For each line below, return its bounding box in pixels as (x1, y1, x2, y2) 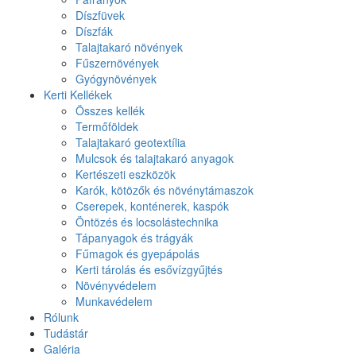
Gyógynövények (75, 71, 157, 87)
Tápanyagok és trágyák (75, 230, 193, 246)
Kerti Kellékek (44, 87, 112, 103)
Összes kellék (75, 103, 145, 118)
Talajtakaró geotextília (75, 134, 186, 150)
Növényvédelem (75, 277, 157, 293)
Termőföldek (75, 118, 138, 134)
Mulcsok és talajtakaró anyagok (75, 150, 234, 166)
